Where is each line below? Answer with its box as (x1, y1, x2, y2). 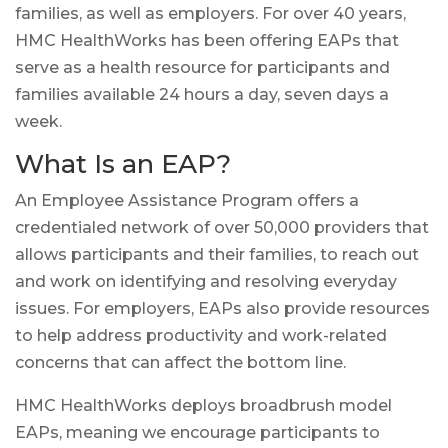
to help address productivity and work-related (15, 325, 387, 345)
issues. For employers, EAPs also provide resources (15, 298, 430, 318)
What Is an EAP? (15, 147, 231, 180)
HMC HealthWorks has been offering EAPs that (15, 30, 399, 50)
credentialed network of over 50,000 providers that (15, 217, 429, 237)
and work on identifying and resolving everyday (15, 271, 397, 291)
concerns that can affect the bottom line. (15, 352, 346, 372)
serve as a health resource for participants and (15, 57, 390, 77)
